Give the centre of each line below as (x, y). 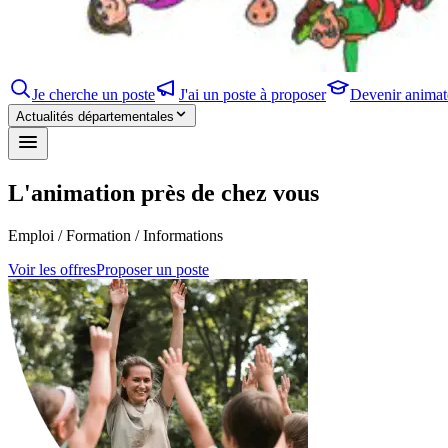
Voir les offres (52, 269)
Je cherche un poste (93, 94)
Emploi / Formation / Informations (115, 235)
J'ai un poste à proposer (252, 94)
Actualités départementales (95, 116)
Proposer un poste (152, 269)
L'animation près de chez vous (163, 192)
